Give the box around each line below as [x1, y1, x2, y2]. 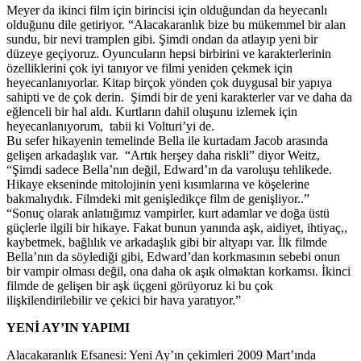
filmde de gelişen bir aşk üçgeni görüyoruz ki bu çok [6, 278, 273, 293]
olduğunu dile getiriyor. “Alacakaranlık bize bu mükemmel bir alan [6, 17, 346, 31]
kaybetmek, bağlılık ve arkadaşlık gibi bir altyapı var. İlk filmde [6, 234, 327, 249]
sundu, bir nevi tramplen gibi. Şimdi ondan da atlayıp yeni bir [6, 31, 317, 46]
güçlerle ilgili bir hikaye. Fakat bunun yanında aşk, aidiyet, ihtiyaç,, [6, 220, 347, 234]
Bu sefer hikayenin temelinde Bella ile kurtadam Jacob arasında [6, 133, 328, 147]
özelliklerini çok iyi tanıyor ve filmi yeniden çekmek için [6, 60, 293, 75]
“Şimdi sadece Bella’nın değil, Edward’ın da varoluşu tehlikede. [6, 162, 332, 176]
